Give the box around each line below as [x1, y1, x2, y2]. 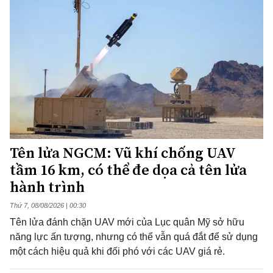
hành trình [10, 176, 85, 197]
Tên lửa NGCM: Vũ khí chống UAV [10, 142, 235, 163]
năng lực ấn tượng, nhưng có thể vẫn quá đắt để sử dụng [10, 231, 258, 242]
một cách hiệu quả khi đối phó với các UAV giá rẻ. [10, 246, 225, 257]
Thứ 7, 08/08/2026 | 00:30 [10, 201, 86, 209]
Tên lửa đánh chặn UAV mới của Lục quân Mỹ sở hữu [10, 216, 244, 227]
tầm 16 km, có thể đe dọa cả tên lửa [10, 159, 247, 180]
